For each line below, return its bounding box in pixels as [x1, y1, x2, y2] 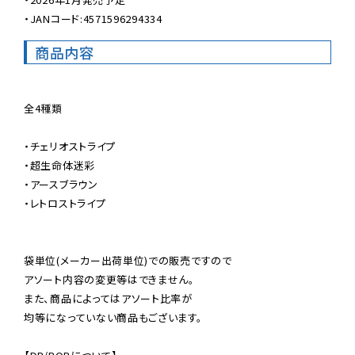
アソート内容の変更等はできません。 [24, 272, 195, 288]
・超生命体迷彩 [24, 158, 95, 174]
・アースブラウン [24, 177, 98, 193]
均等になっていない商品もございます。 [24, 310, 203, 326]
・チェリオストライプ [24, 139, 116, 155]
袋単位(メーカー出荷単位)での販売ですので [24, 253, 232, 269]
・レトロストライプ [24, 196, 106, 212]
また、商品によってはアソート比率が [24, 291, 193, 307]
